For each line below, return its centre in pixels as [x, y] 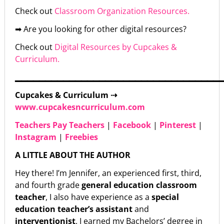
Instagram [37, 137]
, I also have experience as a [98, 197]
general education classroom [139, 185]
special [165, 197]
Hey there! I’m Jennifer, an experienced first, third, [108, 173]
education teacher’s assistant [75, 209]
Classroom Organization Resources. [122, 11]
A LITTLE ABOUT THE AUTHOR [73, 155]
